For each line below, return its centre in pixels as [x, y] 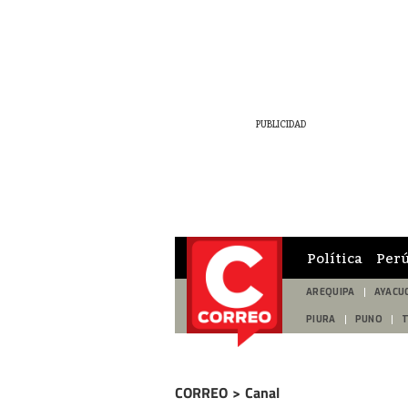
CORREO [201, 393]
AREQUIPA [331, 292]
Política [335, 257]
